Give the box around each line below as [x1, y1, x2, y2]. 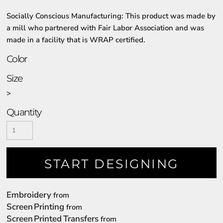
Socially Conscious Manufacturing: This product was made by [6, 11, 216, 21]
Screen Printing [6, 201, 65, 213]
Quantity [6, 107, 41, 118]
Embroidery [6, 189, 51, 201]
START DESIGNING [44, 156, 179, 172]
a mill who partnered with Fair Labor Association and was [6, 23, 204, 33]
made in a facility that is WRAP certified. [6, 35, 145, 45]
